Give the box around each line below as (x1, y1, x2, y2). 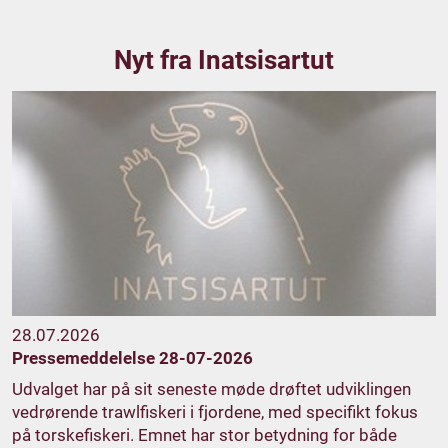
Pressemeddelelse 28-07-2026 (12, 347, 253, 368)
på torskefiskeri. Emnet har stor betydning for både (12, 424, 397, 445)
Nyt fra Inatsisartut (114, 45, 334, 76)
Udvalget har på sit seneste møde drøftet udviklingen (12, 378, 411, 399)
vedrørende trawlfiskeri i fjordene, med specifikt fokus (12, 401, 418, 422)
